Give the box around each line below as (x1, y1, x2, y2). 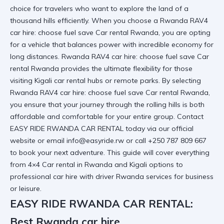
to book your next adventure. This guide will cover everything (10, 148, 209, 157)
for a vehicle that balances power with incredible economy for (10, 40, 213, 49)
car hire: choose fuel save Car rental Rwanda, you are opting (10, 28, 210, 37)
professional (10, 172, 53, 181)
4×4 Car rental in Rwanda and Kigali (28, 160, 147, 169)
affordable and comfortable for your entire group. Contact (10, 112, 203, 121)
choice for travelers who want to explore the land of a (10, 4, 188, 13)
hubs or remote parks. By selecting (85, 76, 201, 85)
